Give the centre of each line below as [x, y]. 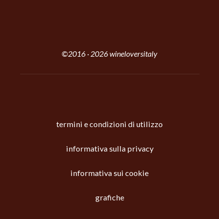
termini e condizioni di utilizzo [109, 124]
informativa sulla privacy [109, 149]
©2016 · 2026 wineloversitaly [109, 53]
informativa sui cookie [109, 173]
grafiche [109, 197]
